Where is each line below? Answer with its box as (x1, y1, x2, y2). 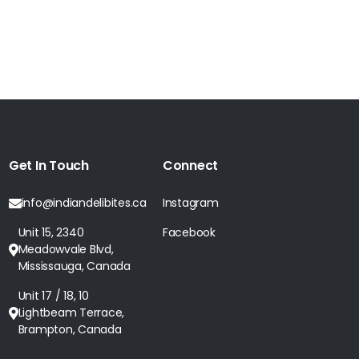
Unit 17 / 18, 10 (18, 288, 89, 304)
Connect (162, 156, 218, 175)
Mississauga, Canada (18, 258, 131, 274)
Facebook (162, 224, 216, 240)
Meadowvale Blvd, (18, 241, 114, 257)
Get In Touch (8, 156, 89, 175)
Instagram (162, 195, 219, 211)
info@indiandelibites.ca (21, 195, 147, 211)
